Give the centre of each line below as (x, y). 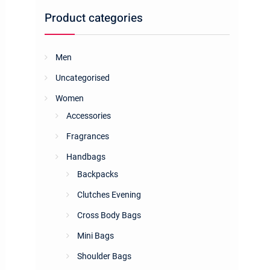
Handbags (86, 157)
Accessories (89, 116)
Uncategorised (83, 78)
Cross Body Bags (109, 215)
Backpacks (98, 174)
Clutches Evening (109, 195)
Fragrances (88, 136)
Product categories (94, 18)
